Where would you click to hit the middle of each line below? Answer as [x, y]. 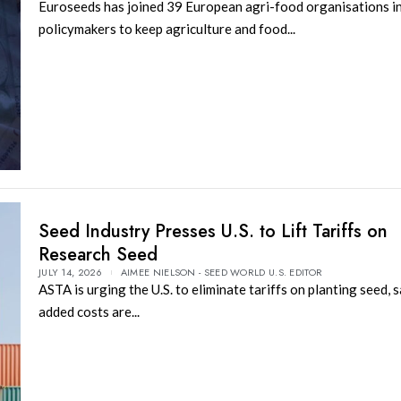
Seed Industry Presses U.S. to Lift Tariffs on [213, 231]
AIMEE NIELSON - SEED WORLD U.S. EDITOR [222, 272]
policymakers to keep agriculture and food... [166, 29]
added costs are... [89, 311]
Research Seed [98, 254]
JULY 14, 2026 [70, 272]
